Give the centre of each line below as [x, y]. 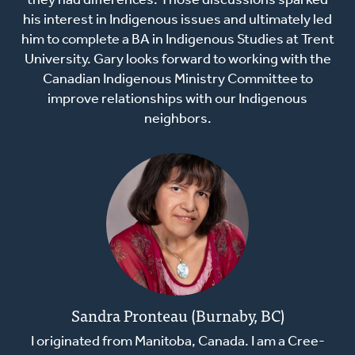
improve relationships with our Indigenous [177, 100]
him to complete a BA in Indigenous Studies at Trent [177, 40]
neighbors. [177, 120]
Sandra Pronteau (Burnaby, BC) [177, 315]
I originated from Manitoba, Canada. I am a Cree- [177, 342]
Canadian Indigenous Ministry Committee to [177, 80]
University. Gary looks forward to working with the [177, 60]
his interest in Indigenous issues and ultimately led [177, 21]
